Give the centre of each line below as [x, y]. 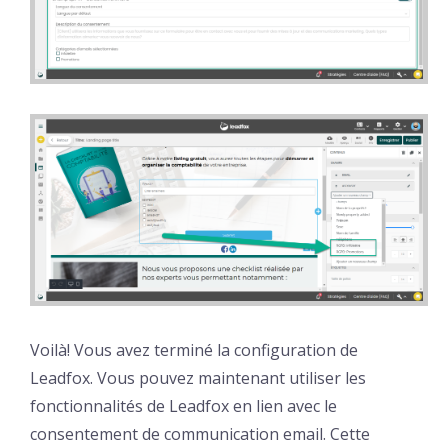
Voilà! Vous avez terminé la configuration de [194, 349]
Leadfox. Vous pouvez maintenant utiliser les [198, 377]
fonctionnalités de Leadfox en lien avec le [183, 405]
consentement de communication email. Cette [200, 433]
